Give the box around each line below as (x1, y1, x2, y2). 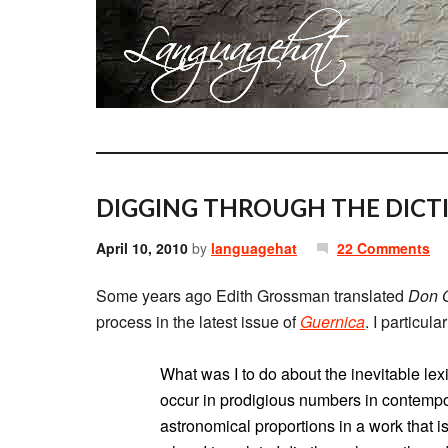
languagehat (211, 238, 297, 258)
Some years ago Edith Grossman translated (96, 284, 408, 307)
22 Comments (337, 238, 430, 258)
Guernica (300, 310, 365, 333)
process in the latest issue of (96, 310, 300, 333)
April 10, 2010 (96, 238, 188, 258)
